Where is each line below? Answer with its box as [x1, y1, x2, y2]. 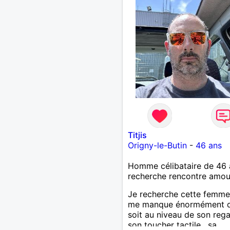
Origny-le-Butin [127, 140, 187, 150]
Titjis [127, 129, 147, 140]
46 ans [195, 140, 222, 150]
